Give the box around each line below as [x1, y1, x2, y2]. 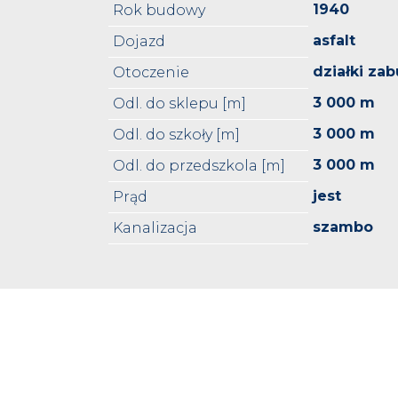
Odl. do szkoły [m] [113, 126, 241, 144]
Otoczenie [113, 64, 190, 82]
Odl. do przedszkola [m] [113, 157, 286, 175]
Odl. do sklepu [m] [113, 95, 247, 113]
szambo [313, 219, 374, 236]
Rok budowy [113, 2, 206, 20]
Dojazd [113, 33, 166, 51]
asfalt [313, 32, 356, 50]
